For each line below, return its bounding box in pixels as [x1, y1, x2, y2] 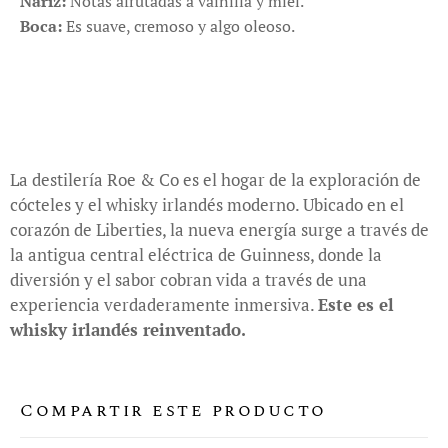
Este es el [318, 292, 394, 316]
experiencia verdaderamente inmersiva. [10, 292, 318, 316]
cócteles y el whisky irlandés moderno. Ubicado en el [10, 192, 404, 216]
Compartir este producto [20, 396, 327, 424]
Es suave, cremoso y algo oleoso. [66, 15, 295, 38]
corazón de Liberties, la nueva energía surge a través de [10, 217, 429, 241]
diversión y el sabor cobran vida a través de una [10, 267, 367, 291]
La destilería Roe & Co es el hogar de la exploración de [10, 167, 421, 191]
